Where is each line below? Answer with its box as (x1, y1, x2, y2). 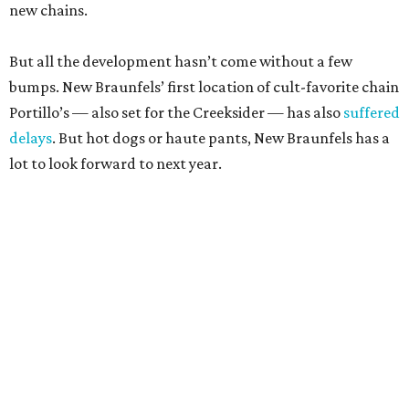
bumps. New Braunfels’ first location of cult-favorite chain (9, 78, 399, 97)
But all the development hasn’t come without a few (9, 52, 352, 71)
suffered (343, 103, 400, 122)
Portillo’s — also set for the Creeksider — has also (9, 103, 343, 122)
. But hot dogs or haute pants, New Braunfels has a (52, 129, 390, 148)
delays (9, 129, 52, 148)
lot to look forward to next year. (9, 154, 222, 173)
